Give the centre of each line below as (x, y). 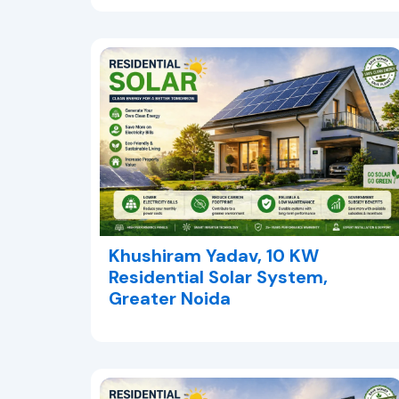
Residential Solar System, (218, 277)
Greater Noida (170, 298)
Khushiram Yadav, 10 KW (214, 255)
